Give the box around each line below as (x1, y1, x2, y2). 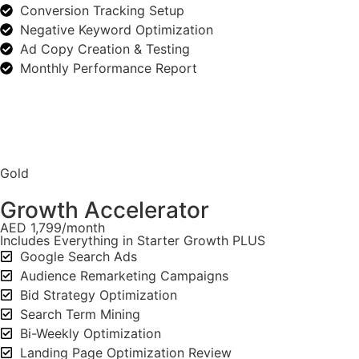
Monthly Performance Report (20, 60, 197, 77)
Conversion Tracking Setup (20, 2, 184, 19)
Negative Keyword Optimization (20, 22, 213, 38)
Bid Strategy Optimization (20, 287, 177, 304)
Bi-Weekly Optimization (20, 325, 161, 342)
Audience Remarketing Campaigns (20, 268, 228, 284)
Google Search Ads (20, 248, 137, 265)
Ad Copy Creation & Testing (20, 41, 190, 58)
